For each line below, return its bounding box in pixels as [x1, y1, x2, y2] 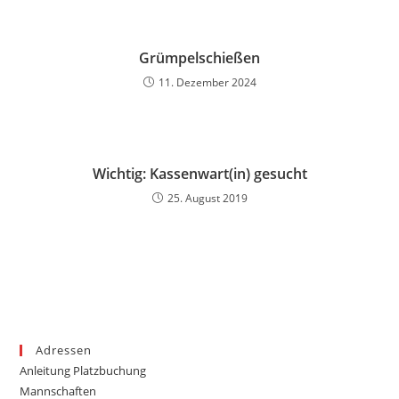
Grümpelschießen [139, 48, 260, 68]
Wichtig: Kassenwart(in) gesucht [92, 164, 307, 183]
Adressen [36, 342, 93, 358]
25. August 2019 [167, 191, 248, 206]
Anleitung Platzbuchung [20, 362, 147, 379]
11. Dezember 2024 [158, 75, 256, 90]
